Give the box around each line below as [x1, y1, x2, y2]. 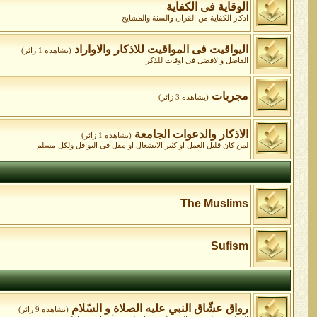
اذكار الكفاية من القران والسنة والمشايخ [121, 14, 248, 22]
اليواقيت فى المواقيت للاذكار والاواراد [74, 43, 248, 55]
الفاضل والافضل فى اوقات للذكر [145, 57, 248, 64]
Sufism [210, 240, 248, 252]
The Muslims [180, 197, 248, 209]
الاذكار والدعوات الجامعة [134, 128, 248, 140]
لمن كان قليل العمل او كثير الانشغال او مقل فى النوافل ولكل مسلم [36, 142, 248, 149]
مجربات [211, 90, 248, 102]
